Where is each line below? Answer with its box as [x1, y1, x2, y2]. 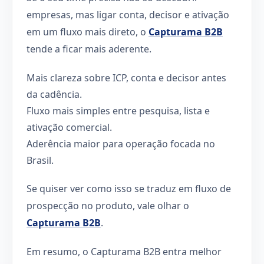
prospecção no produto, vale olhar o [27, 199, 189, 212]
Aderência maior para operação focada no [27, 137, 215, 150]
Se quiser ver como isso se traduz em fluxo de [27, 181, 231, 195]
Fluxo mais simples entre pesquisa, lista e [27, 104, 210, 117]
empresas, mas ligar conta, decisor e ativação [27, 8, 229, 21]
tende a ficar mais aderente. [27, 42, 151, 55]
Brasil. [27, 153, 54, 167]
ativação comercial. [27, 120, 112, 134]
